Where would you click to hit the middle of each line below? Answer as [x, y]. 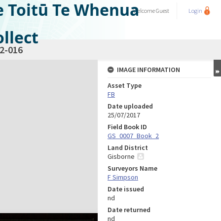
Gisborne [121, 156]
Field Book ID [127, 127]
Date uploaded [130, 106]
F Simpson [123, 177]
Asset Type [125, 85]
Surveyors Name [132, 168]
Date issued [126, 189]
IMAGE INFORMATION [148, 70]
